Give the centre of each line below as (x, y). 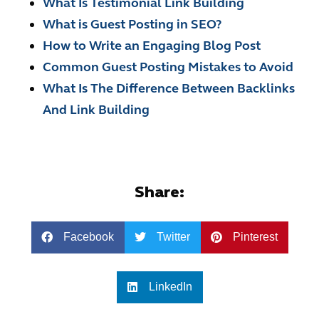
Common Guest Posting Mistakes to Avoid (168, 67)
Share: (159, 192)
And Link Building (96, 109)
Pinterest (255, 237)
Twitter (173, 237)
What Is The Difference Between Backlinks (169, 88)
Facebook (88, 237)
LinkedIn (170, 287)
